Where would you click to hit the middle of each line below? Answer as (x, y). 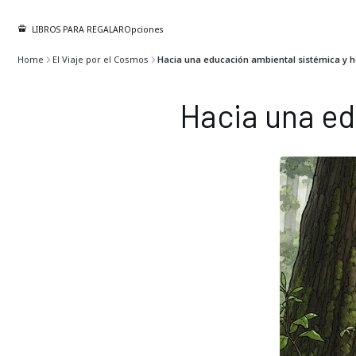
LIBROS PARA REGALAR (78, 29)
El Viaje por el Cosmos (100, 59)
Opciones (144, 30)
